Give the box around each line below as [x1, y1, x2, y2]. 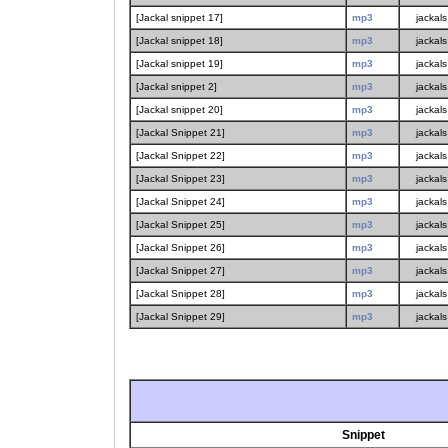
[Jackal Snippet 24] [136, 196, 225, 207]
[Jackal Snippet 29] [136, 311, 225, 322]
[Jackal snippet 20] [136, 104, 223, 115]
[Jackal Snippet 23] [136, 173, 225, 184]
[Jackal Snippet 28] [136, 288, 225, 299]
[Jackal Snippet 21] [136, 127, 225, 138]
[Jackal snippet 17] [136, 12, 223, 23]
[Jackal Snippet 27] [136, 265, 225, 276]
